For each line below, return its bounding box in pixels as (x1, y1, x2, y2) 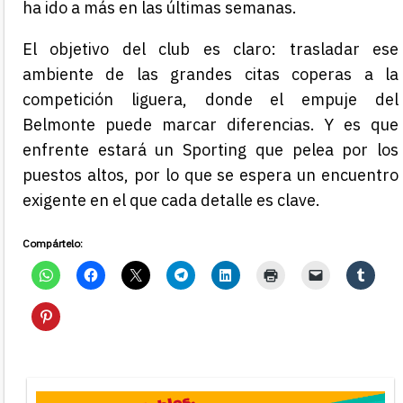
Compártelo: (22, 236, 83, 250)
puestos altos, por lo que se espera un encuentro (22, 164, 399, 185)
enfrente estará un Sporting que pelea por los (22, 139, 399, 160)
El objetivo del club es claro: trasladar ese (22, 38, 399, 59)
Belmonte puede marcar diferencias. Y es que (22, 113, 399, 135)
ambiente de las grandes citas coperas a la (22, 63, 399, 85)
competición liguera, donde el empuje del (22, 88, 399, 110)
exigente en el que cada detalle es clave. (22, 189, 320, 210)
